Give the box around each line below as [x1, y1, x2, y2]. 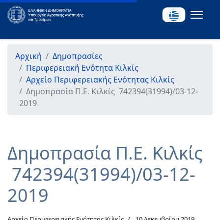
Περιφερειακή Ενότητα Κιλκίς [26, 62, 138, 73]
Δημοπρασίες [53, 51, 103, 61]
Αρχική [15, 51, 42, 61]
